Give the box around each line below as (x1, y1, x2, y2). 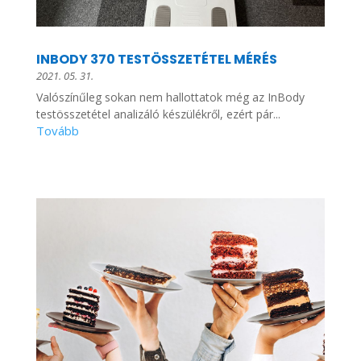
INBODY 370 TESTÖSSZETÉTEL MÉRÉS (35, 49, 277, 68)
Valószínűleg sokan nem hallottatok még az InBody (35, 89, 305, 105)
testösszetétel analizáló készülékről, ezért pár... (35, 106, 280, 122)
